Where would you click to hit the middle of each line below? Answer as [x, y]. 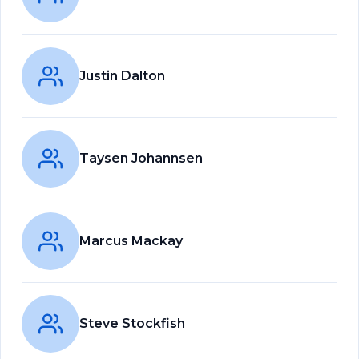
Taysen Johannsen [141, 159]
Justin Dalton [122, 76]
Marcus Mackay [131, 241]
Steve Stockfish [132, 324]
